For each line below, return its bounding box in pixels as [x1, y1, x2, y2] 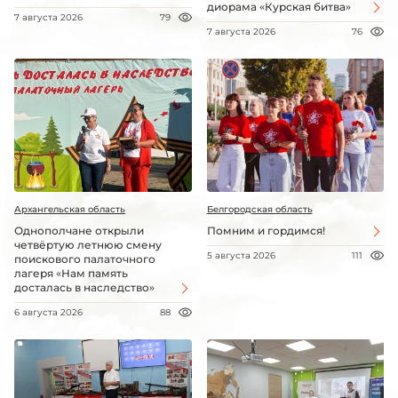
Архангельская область [14, 203, 125, 216]
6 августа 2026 [14, 306, 83, 319]
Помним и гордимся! [206, 224, 325, 238]
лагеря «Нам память [14, 267, 128, 281]
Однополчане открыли [14, 224, 144, 238]
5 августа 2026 [206, 250, 275, 262]
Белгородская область [206, 203, 313, 216]
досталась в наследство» [14, 281, 155, 295]
